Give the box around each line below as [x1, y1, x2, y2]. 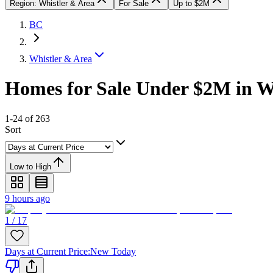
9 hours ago [5, 193, 50, 204]
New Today [90, 246, 136, 257]
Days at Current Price [5, 246, 88, 257]
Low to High [10, 161, 51, 171]
